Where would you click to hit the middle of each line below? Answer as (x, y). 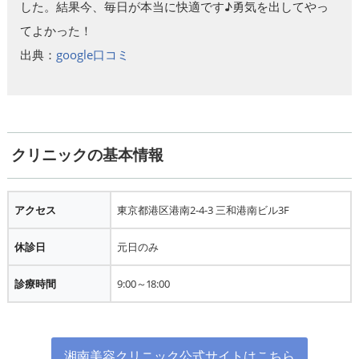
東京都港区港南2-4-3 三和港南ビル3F (203, 210)
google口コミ (92, 55)
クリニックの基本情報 (87, 155)
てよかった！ (56, 31)
